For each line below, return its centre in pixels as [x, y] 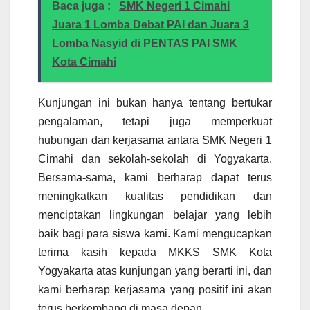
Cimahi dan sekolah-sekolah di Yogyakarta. [155, 158]
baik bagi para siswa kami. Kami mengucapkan [155, 233]
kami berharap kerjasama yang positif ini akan [155, 289]
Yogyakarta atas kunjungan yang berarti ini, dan [155, 271]
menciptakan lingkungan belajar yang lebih [155, 215]
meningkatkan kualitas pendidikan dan [155, 196]
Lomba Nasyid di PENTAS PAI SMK [145, 43]
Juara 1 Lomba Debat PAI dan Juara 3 [151, 24]
